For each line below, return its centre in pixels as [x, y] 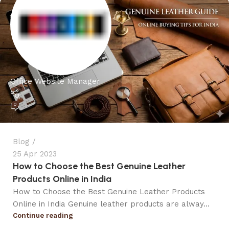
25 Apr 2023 [35, 154]
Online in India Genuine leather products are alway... [111, 204]
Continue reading [43, 215]
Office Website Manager [55, 81]
